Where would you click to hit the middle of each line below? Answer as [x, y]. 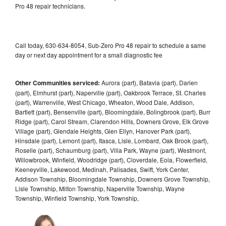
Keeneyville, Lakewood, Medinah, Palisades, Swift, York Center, [102, 169]
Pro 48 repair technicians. [51, 6]
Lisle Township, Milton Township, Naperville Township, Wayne [100, 188]
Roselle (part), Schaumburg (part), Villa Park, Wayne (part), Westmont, [111, 150]
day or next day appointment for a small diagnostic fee [89, 54]
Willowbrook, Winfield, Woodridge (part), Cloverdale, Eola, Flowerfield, [111, 159]
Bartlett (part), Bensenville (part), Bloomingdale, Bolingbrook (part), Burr [113, 111]
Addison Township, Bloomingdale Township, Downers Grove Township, [112, 179]
